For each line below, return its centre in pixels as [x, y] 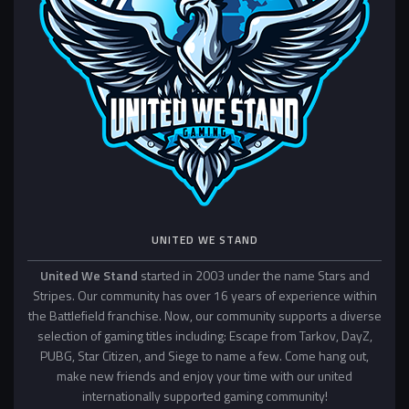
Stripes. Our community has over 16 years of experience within [204, 296]
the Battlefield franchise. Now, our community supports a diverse [204, 316]
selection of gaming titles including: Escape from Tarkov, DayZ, [204, 336]
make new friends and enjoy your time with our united [204, 376]
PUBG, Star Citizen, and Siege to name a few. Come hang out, [204, 356]
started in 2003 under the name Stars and [255, 276]
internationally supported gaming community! [204, 396]
